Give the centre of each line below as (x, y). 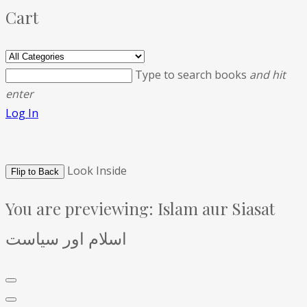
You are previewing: (79, 208)
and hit (268, 74)
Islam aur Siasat (214, 208)
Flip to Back (35, 171)
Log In (22, 113)
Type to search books (192, 74)
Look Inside (97, 170)
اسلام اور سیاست (66, 237)
